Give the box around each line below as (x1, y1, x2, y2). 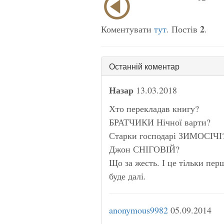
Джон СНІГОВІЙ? (109, 142, 179, 155)
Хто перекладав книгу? (109, 102, 199, 114)
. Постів (166, 22, 200, 35)
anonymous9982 (109, 203, 168, 216)
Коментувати (101, 22, 154, 35)
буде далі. (109, 169, 146, 182)
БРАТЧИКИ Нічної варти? (109, 115, 210, 128)
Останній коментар (109, 60, 179, 72)
